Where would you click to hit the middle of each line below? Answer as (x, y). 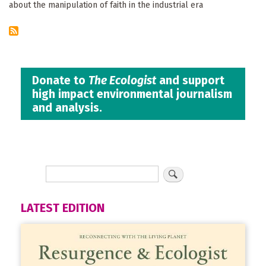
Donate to (61, 80)
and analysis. (67, 107)
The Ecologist (123, 80)
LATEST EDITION (63, 208)
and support (191, 80)
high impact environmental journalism (132, 94)
